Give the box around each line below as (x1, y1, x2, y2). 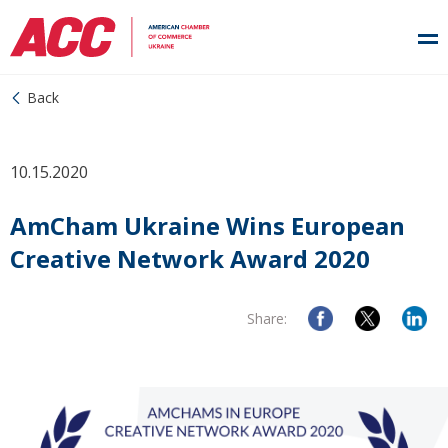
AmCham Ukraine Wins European (10, 209, 405, 242)
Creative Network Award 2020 (10, 242, 370, 275)
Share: (247, 309, 287, 328)
